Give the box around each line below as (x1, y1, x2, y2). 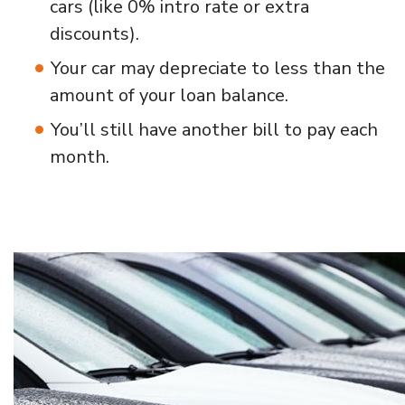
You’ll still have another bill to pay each (51, 117, 378, 142)
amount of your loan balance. (50, 82, 288, 108)
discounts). (50, 21, 139, 46)
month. (50, 144, 109, 169)
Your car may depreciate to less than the (51, 55, 385, 80)
